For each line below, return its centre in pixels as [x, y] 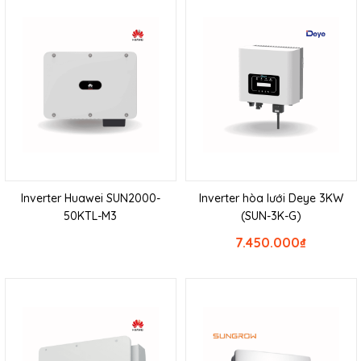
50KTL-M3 [90, 216]
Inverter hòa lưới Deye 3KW [271, 199]
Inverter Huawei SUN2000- [90, 199]
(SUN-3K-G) [271, 216]
